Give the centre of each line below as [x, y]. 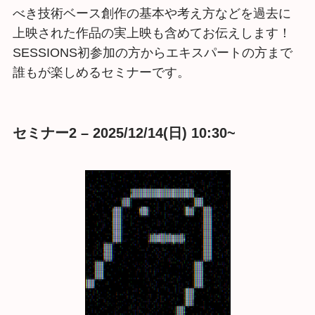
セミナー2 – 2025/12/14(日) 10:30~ [124, 133]
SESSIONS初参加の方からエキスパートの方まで [152, 52]
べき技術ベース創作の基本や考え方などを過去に [152, 13]
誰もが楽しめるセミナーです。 [101, 72]
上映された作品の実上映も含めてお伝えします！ [152, 33]
